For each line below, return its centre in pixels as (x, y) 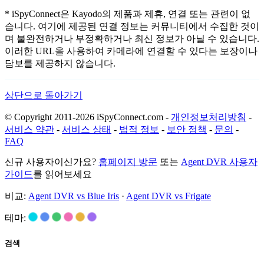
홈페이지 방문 (128, 162)
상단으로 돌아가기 (44, 95)
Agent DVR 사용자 (219, 162)
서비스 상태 (87, 130)
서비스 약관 (29, 130)
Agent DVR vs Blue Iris (74, 196)
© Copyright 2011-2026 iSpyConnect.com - (88, 117)
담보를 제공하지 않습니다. (60, 64)
